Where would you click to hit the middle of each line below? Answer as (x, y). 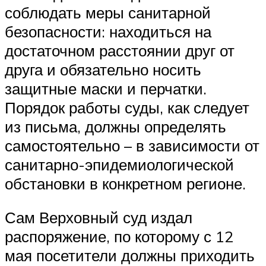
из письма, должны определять (115, 126)
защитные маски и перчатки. (106, 88)
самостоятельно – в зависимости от (132, 145)
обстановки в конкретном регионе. (127, 183)
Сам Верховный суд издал (99, 218)
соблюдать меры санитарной (108, 12)
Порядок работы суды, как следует (127, 107)
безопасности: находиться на (108, 31)
